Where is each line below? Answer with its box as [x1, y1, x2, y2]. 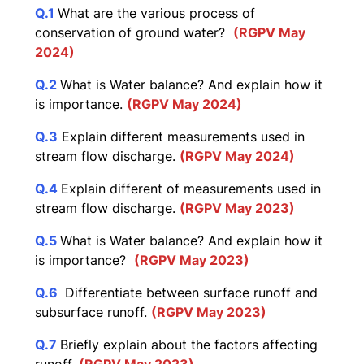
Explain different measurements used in [58, 128, 305, 145]
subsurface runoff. [35, 304, 151, 321]
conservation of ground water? [35, 24, 233, 41]
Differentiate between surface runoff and [61, 284, 318, 301]
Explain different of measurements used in [61, 180, 321, 197]
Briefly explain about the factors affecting [60, 336, 318, 353]
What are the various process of [58, 5, 255, 22]
